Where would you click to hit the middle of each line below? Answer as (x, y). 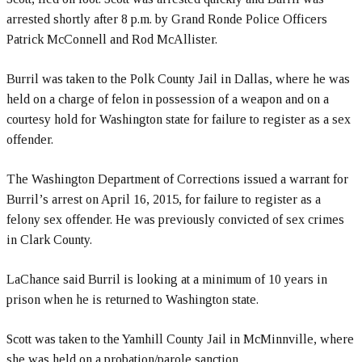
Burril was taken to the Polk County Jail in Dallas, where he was (178, 79)
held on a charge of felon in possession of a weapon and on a (168, 99)
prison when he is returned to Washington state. (133, 299)
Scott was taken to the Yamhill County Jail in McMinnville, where (180, 339)
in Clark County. (49, 240)
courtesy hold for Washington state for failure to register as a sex (179, 119)
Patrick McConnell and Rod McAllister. (112, 39)
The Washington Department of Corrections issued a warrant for (177, 179)
